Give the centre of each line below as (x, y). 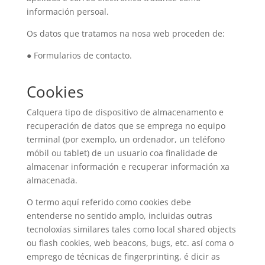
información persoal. (67, 12)
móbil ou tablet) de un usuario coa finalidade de (122, 153)
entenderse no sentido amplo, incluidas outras (119, 216)
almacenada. (52, 180)
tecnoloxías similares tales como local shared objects (131, 229)
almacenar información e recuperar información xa (128, 167)
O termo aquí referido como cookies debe (109, 202)
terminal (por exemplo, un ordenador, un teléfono (125, 139)
